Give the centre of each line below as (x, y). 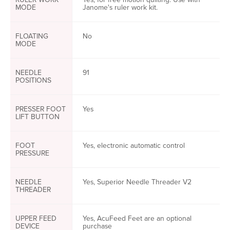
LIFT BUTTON (37, 117)
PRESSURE (32, 153)
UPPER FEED (36, 218)
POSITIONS (33, 80)
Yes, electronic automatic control (134, 146)
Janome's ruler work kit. (120, 7)
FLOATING (32, 36)
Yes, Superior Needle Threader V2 (137, 182)
